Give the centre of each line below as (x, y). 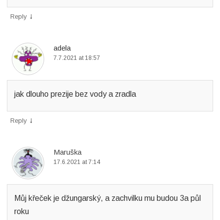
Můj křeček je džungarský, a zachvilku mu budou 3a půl (108, 198)
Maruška (68, 152)
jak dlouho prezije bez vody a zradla (75, 94)
